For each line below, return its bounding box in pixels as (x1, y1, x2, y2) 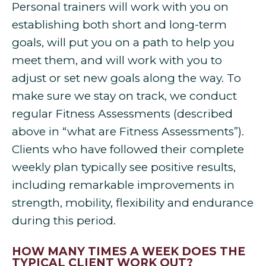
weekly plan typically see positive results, (12, 160, 236, 175)
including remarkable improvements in (12, 178, 235, 192)
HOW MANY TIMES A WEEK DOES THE (12, 244, 245, 258)
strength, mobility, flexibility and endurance (12, 196, 254, 210)
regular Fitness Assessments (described (12, 107, 233, 121)
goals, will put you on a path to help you (12, 36, 235, 50)
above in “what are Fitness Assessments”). (12, 125, 244, 139)
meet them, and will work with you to (12, 53, 222, 68)
